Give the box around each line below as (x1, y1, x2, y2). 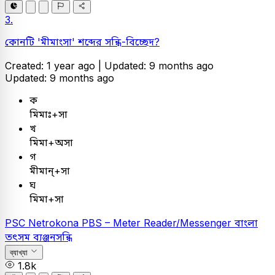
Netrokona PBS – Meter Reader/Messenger (28, 217, 234, 230)
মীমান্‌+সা (29, 165, 70, 177)
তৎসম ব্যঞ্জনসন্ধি (5, 231, 72, 244)
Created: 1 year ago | (5, 60, 104, 72)
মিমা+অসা (29, 136, 73, 149)
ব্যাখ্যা (10, 247, 28, 257)
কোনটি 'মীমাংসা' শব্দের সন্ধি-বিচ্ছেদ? (5, 36, 160, 48)
